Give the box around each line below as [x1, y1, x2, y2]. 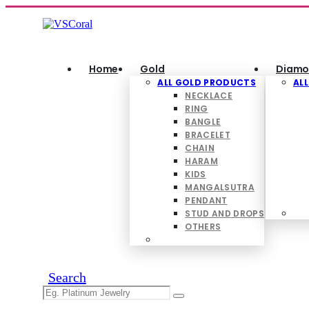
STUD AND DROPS [185, 208, 264, 219]
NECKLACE [185, 90, 232, 101]
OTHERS [185, 221, 221, 232]
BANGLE [185, 116, 221, 128]
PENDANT [185, 195, 228, 206]
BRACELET [185, 129, 230, 141]
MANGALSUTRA [185, 181, 255, 193]
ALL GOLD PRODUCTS [157, 77, 256, 88]
